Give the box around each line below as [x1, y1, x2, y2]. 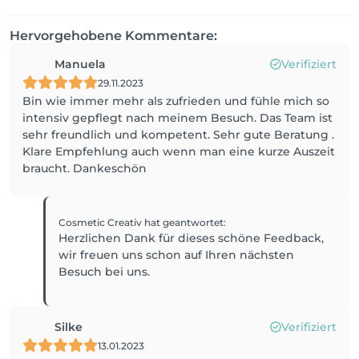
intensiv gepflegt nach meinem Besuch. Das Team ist [22, 111, 333, 125]
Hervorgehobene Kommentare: [10, 28, 217, 43]
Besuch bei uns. [58, 264, 151, 279]
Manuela [54, 57, 106, 71]
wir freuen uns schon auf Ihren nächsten [58, 248, 295, 262]
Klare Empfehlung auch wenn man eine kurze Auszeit [22, 144, 335, 159]
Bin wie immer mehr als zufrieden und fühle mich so [22, 94, 329, 108]
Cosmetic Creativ [58, 216, 145, 228]
